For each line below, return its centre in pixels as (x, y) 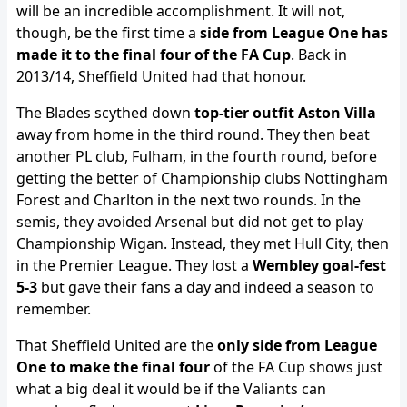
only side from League (297, 345)
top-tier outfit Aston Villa (285, 112)
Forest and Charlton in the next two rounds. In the (189, 199)
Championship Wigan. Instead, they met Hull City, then (203, 243)
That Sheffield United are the (117, 345)
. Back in (319, 54)
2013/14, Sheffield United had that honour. (161, 76)
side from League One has (294, 32)
